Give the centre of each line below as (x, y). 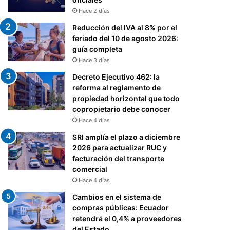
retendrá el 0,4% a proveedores (127, 219)
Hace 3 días (94, 60)
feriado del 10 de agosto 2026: (126, 39)
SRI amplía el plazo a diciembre (127, 137)
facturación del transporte (119, 159)
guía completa (98, 49)
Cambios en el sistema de (117, 197)
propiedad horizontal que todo (126, 99)
